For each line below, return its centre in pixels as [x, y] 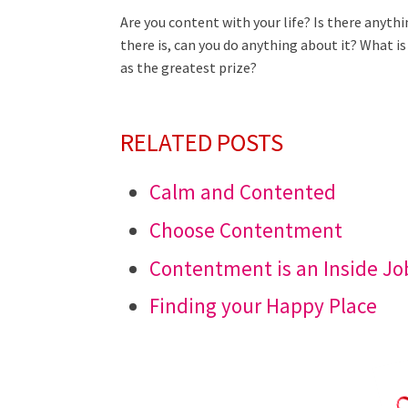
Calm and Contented [243, 192]
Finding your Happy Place [264, 306]
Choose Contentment [246, 229]
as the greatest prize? [189, 67]
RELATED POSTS [202, 142]
